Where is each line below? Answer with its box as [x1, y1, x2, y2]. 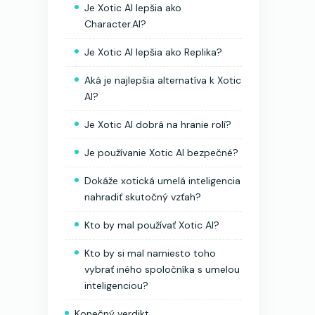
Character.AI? [84, 17, 146, 30]
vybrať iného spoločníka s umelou [84, 262, 240, 276]
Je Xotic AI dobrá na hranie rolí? [84, 117, 231, 131]
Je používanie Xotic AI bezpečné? [84, 146, 238, 159]
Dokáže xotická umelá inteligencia [84, 174, 240, 187]
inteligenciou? [84, 278, 148, 292]
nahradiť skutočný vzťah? [84, 190, 201, 203]
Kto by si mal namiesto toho [84, 246, 216, 259]
